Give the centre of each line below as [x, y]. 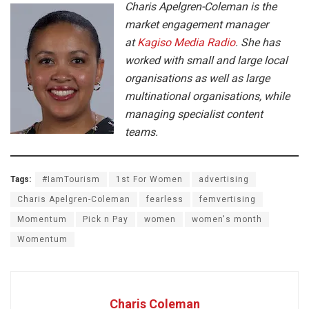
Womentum [42, 240]
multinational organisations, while [207, 97]
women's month [227, 220]
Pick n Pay [106, 220]
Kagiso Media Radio [186, 43]
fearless [165, 200]
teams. [143, 132]
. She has [258, 43]
